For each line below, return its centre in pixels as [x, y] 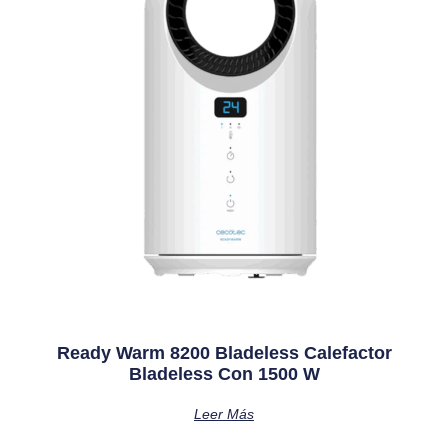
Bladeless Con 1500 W [224, 373]
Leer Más [224, 413]
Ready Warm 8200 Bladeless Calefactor [224, 352]
